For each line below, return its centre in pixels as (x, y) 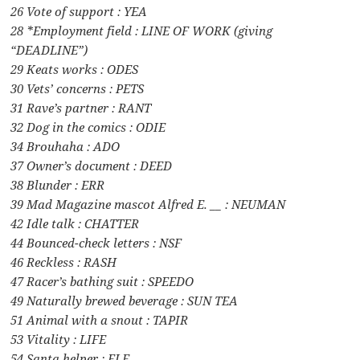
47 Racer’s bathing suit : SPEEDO (102, 281)
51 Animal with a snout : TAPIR (100, 319)
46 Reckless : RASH (64, 262)
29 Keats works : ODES (75, 69)
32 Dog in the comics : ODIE (88, 127)
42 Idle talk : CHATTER (75, 223)
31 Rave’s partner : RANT (81, 107)
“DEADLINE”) (49, 49)
